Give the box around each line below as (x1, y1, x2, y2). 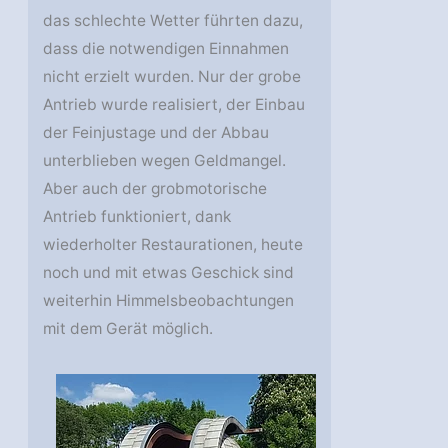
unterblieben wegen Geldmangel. (43, 151, 287, 171)
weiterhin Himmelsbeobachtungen (43, 291, 295, 311)
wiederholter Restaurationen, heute (43, 235, 304, 255)
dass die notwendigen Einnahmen (43, 39, 290, 59)
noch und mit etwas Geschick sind (43, 263, 295, 283)
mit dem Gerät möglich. (43, 319, 214, 339)
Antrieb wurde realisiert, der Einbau (43, 95, 306, 115)
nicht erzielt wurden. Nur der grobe (43, 67, 302, 87)
